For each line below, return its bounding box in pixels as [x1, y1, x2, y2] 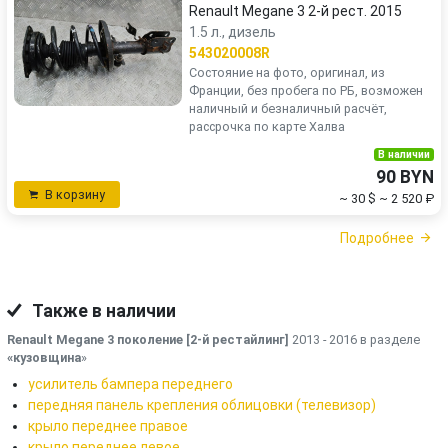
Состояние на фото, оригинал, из [189, 65, 385, 80]
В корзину [45, 187, 105, 202]
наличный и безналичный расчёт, [189, 101, 387, 116]
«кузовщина [7, 349, 81, 365]
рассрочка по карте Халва [189, 119, 345, 134]
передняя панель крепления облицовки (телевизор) [28, 396, 376, 413]
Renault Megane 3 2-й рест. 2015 [189, 3, 402, 19]
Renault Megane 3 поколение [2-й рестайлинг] [7, 331, 289, 347]
